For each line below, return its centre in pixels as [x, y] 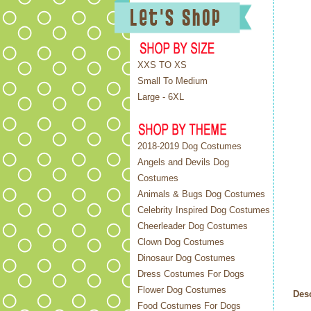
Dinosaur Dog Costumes [186, 258]
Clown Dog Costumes [181, 242]
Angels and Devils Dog [183, 162]
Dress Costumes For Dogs [191, 274]
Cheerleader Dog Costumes [193, 226]
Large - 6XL [161, 97]
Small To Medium [173, 81]
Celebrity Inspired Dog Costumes [204, 210]
